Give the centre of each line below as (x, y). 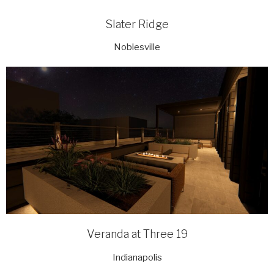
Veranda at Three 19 (137, 234)
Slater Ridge (137, 24)
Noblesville (137, 47)
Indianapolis (137, 257)
